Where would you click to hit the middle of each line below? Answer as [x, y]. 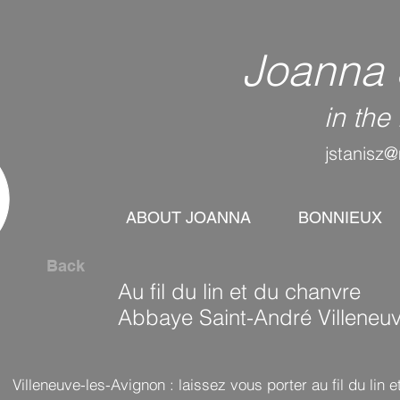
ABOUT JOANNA [188, 217]
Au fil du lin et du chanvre [239, 292]
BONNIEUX [340, 217]
